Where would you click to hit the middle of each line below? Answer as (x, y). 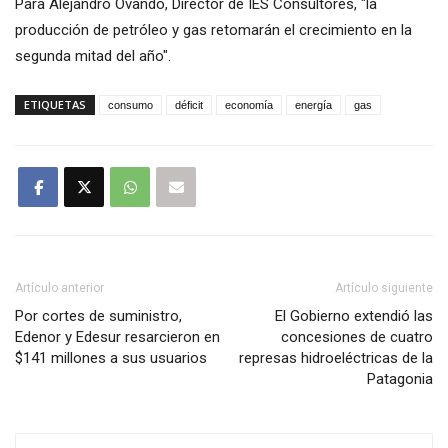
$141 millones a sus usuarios (111, 358)
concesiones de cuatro (357, 337)
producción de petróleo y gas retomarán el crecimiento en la (213, 30)
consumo (130, 105)
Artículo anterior (59, 288)
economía (249, 105)
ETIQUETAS (55, 105)
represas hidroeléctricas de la (336, 358)
